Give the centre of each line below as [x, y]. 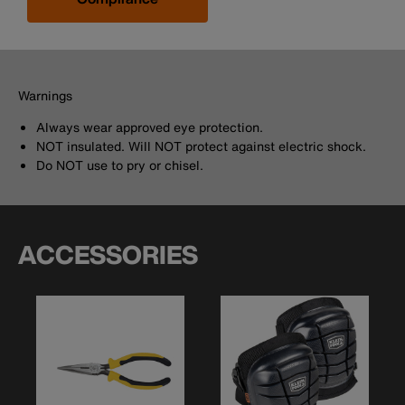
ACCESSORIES [108, 255]
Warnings [45, 96]
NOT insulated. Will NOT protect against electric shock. [201, 146]
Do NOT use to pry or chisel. [120, 165]
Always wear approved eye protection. [150, 127]
